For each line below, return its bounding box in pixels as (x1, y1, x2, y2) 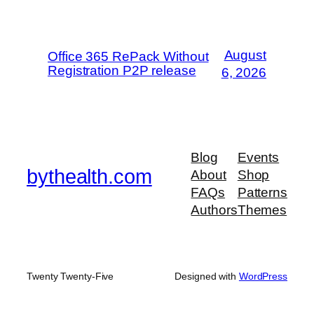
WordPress (238, 271, 287, 282)
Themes (237, 203, 287, 218)
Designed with (175, 271, 239, 282)
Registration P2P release (48, 62, 196, 78)
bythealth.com (27, 165, 152, 188)
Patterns (237, 185, 287, 200)
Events (237, 150, 280, 165)
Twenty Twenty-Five (27, 271, 114, 282)
